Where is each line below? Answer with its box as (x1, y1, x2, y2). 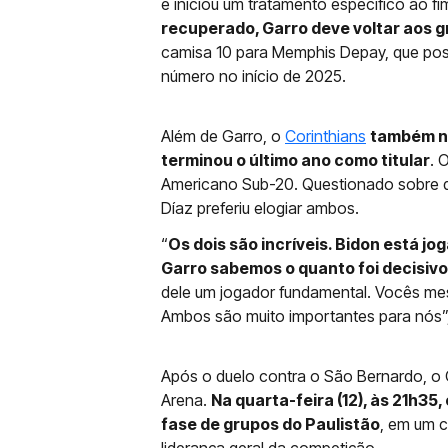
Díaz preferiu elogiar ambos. (161, 198, 359, 218)
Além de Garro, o (161, 126, 285, 146)
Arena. (161, 390, 211, 410)
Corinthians (285, 126, 366, 146)
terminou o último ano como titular (161, 150, 430, 170)
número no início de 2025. (161, 66, 346, 86)
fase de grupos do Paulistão (161, 414, 380, 434)
